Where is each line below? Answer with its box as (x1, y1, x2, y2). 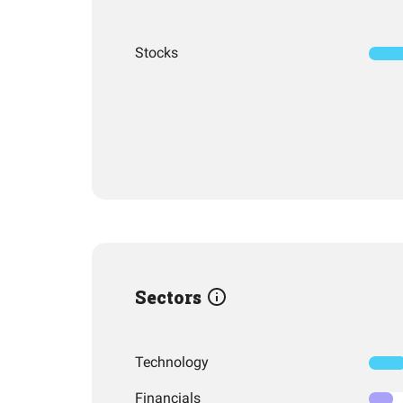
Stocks (135, 44, 178, 61)
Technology (135, 354, 209, 371)
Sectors (135, 285, 206, 309)
